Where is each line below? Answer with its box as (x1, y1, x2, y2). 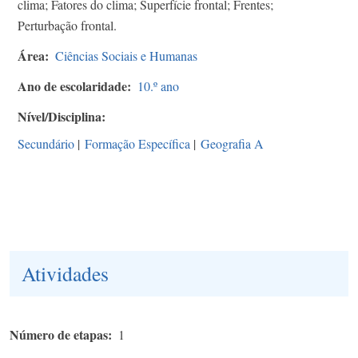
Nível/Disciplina (18, 106, 101, 125)
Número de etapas (10, 324, 108, 344)
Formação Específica (85, 134, 190, 152)
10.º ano (137, 77, 179, 94)
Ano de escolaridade (18, 76, 127, 95)
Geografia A (201, 134, 264, 152)
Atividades (22, 259, 109, 287)
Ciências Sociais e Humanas (55, 46, 197, 64)
